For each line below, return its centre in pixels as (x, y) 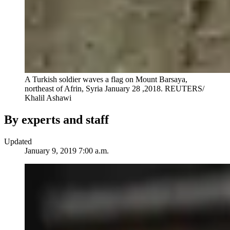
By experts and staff (56, 120)
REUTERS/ (185, 89)
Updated (18, 142)
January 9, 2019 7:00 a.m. (67, 151)
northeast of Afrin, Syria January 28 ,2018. (95, 89)
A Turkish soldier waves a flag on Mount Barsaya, (106, 80)
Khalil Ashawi (48, 98)
